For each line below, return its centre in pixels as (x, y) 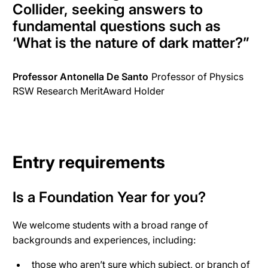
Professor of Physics (197, 77)
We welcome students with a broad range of (110, 225)
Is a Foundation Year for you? (109, 197)
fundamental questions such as (117, 26)
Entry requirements (89, 162)
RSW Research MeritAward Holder (89, 91)
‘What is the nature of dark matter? (128, 43)
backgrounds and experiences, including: (104, 240)
